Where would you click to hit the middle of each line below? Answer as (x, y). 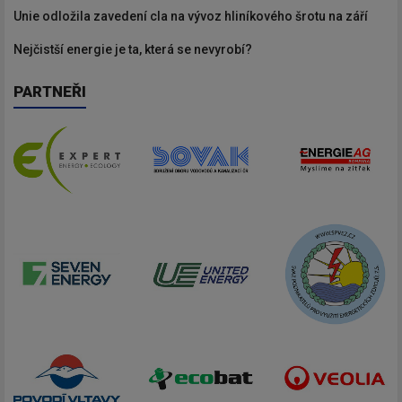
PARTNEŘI (50, 91)
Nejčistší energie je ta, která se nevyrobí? (133, 49)
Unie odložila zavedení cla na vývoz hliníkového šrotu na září (191, 16)
